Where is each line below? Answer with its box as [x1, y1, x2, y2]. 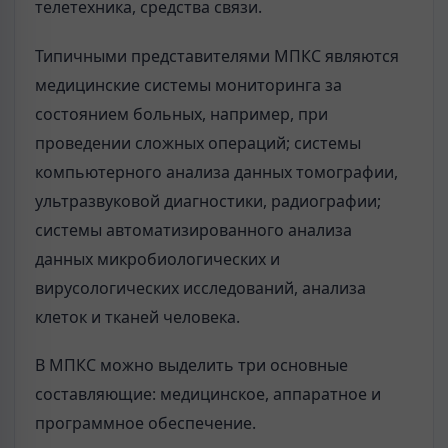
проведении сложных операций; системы [35, 131, 361, 154]
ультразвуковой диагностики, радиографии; [35, 189, 381, 212]
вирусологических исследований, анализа [35, 276, 366, 299]
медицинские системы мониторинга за [35, 73, 342, 96]
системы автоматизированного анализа [35, 218, 352, 241]
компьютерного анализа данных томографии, [35, 160, 398, 183]
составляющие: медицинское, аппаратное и [35, 382, 381, 405]
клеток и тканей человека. [35, 305, 240, 328]
